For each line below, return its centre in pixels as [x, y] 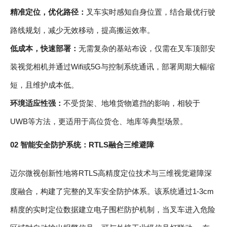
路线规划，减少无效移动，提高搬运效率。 [82, 30]
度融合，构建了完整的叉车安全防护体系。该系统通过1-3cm [112, 192]
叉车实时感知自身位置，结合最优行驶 [151, 12]
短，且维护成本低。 [44, 85]
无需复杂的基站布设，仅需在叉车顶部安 [147, 49]
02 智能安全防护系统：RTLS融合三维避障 [82, 145]
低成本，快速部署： [44, 49]
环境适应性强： [37, 103]
